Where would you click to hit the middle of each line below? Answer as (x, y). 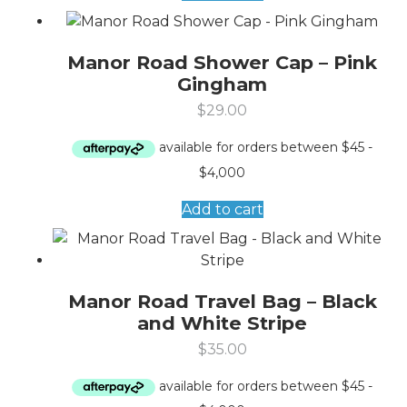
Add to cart (222, 209)
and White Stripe (223, 323)
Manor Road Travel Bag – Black (222, 301)
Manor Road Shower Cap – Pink (223, 63)
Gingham (223, 84)
